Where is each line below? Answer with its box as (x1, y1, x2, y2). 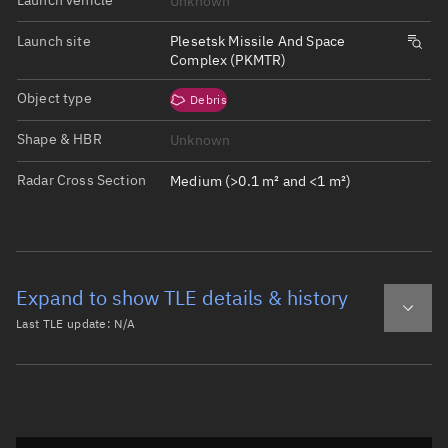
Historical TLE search (16, 419, 135, 435)
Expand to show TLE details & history (16, 283, 348, 311)
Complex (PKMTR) (170, 50, 287, 69)
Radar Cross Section (17, 171, 147, 190)
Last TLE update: (16, 315, 115, 331)
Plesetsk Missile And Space (170, 31, 346, 50)
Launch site (17, 31, 91, 50)
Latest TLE (32, 370, 99, 389)
